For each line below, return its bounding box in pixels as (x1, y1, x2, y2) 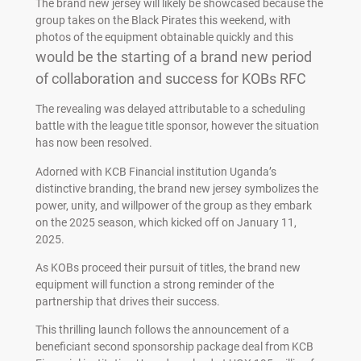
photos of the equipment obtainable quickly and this (35, 31, 293, 44)
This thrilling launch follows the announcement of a (35, 323, 289, 337)
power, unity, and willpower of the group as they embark (35, 198, 312, 212)
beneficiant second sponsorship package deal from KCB (35, 340, 313, 354)
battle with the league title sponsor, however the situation (35, 119, 319, 133)
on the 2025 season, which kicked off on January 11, (35, 215, 297, 229)
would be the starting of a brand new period (35, 48, 312, 66)
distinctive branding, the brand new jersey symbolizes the (35, 181, 318, 195)
